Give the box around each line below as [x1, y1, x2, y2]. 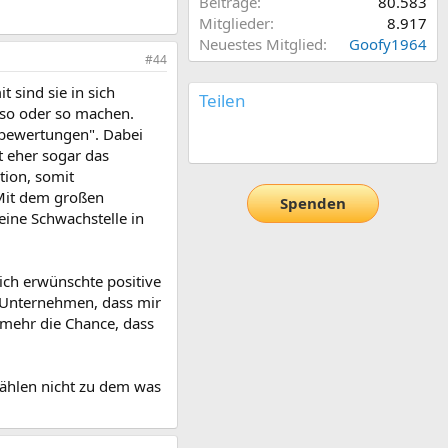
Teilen [199, 88, 246, 112]
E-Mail [225, 128, 269, 149]
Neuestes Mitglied [199, 33, 323, 54]
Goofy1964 [349, 33, 427, 54]
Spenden [280, 193, 346, 214]
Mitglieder [199, 12, 270, 33]
